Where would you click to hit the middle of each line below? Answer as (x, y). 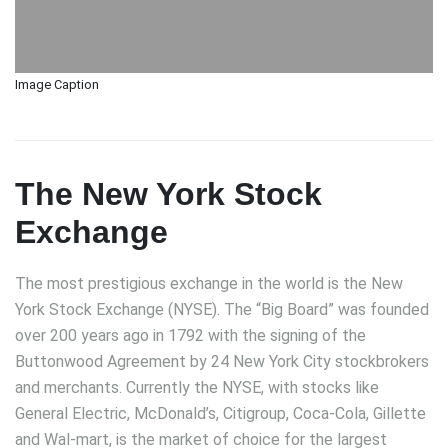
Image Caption (57, 85)
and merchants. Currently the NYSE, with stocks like (197, 388)
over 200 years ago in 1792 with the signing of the (190, 336)
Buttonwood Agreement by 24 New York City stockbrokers (222, 362)
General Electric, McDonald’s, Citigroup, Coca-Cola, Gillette (220, 414)
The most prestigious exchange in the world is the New (209, 284)
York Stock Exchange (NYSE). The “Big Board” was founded (222, 310)
